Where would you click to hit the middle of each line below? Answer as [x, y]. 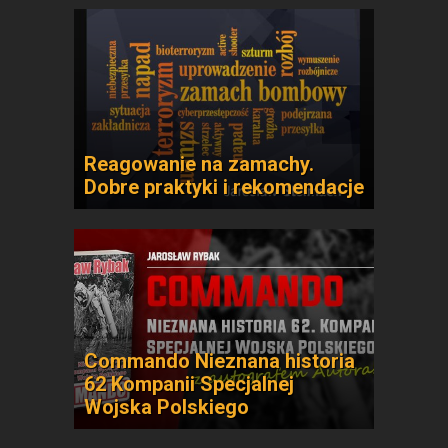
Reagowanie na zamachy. [199, 164]
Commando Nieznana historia [219, 361]
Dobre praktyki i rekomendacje [224, 187]
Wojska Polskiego [166, 407]
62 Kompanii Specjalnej [189, 384]
